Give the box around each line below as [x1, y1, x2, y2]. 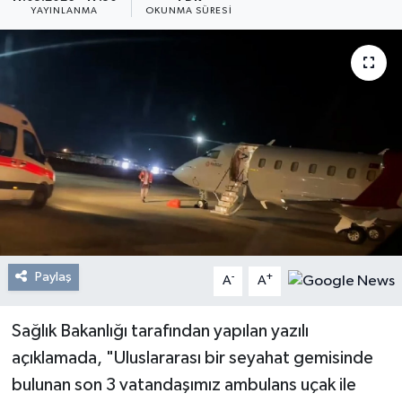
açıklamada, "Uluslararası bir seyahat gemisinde [11, 349, 373, 367]
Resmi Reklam [48, 24, 149, 39]
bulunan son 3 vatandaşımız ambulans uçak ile [11, 376, 356, 394]
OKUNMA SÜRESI [144, 6, 232, 15]
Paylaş [34, 270, 72, 284]
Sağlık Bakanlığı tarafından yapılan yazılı [11, 322, 309, 340]
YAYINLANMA [31, 6, 99, 15]
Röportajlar [48, 70, 135, 85]
